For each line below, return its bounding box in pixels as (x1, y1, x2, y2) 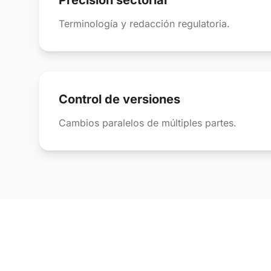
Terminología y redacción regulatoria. (59, 18, 230, 30)
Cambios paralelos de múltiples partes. (59, 117, 237, 129)
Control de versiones (59, 92, 180, 106)
